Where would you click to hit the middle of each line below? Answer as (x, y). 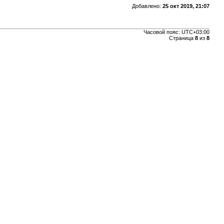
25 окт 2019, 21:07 (186, 6)
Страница (182, 38)
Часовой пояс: (162, 32)
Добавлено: (147, 6)
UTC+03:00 (195, 32)
